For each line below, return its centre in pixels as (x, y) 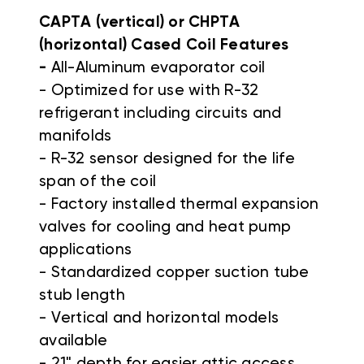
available (74, 340)
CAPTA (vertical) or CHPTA (140, 22)
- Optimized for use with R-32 (149, 90)
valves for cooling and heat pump (165, 227)
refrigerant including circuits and (160, 113)
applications (85, 249)
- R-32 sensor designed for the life (167, 158)
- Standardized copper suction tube (174, 272)
